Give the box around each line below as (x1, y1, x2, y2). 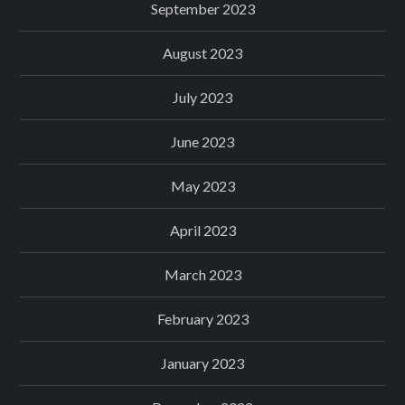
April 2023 (169, 221, 236, 240)
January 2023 (161, 354, 244, 372)
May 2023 (170, 177, 235, 195)
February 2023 (156, 310, 249, 328)
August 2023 (163, 44, 242, 62)
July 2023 (173, 89, 232, 107)
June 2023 (171, 133, 234, 151)
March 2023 (164, 266, 241, 284)
